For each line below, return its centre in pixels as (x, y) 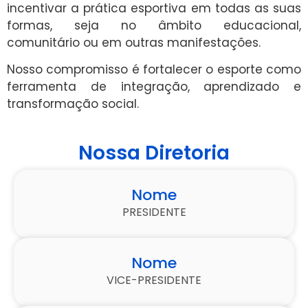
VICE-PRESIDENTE (154, 280)
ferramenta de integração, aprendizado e (154, 87)
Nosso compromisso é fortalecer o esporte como (154, 70)
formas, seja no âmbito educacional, (154, 25)
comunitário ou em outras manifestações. (134, 42)
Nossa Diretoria (154, 153)
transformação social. (73, 104)
